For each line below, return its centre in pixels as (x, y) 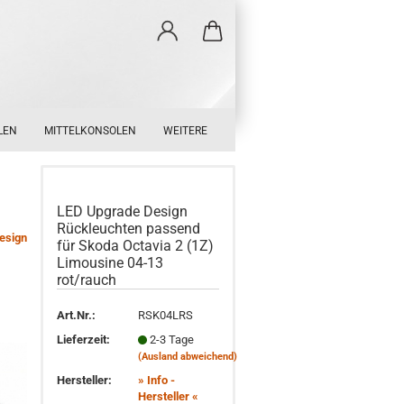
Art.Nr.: (77, 315)
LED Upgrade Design (123, 211)
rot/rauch (87, 280)
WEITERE (185, 131)
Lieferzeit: (84, 339)
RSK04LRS (166, 315)
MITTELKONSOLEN (90, 131)
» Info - (157, 380)
